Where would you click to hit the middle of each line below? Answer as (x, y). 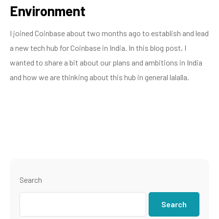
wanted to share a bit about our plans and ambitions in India (106, 62)
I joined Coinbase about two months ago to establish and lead (109, 33)
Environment (48, 11)
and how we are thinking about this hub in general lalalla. (99, 77)
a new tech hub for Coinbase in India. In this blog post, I (98, 47)
